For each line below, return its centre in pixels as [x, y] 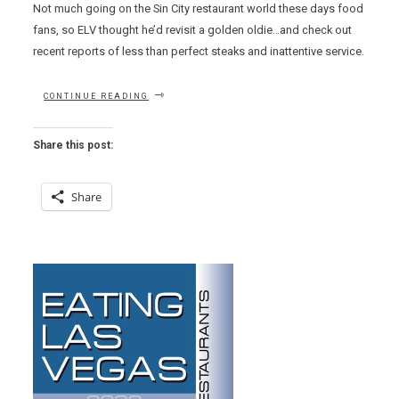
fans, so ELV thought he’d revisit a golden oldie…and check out [193, 29]
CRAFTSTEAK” [185, 135]
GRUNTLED [176, 105]
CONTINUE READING [97, 96]
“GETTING [173, 90]
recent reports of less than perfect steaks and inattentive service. [199, 51]
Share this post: [73, 145]
